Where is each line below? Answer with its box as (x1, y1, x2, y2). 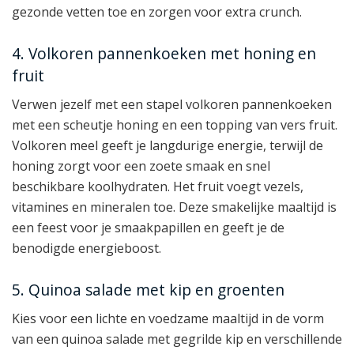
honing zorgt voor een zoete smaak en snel (12, 157, 270, 175)
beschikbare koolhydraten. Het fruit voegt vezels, (12, 178, 303, 196)
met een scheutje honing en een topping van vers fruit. (12, 116, 337, 134)
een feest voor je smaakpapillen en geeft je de (12, 219, 284, 237)
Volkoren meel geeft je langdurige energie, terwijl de (12, 137, 323, 155)
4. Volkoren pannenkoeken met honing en (12, 42, 316, 64)
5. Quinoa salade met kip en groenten (12, 278, 284, 300)
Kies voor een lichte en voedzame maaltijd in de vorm (12, 310, 324, 328)
